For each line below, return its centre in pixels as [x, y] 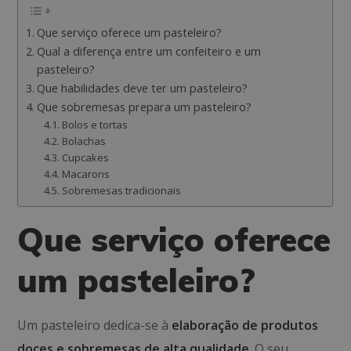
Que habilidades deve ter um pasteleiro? [143, 88]
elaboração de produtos [245, 325]
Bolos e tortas [94, 125]
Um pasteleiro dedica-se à [95, 325]
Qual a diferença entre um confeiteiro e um [149, 51]
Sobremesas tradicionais [121, 190]
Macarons [85, 174]
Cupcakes [85, 157]
